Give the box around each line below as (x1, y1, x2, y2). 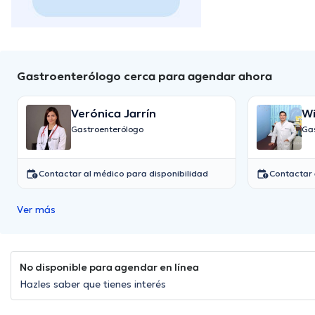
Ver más (17, 203, 56, 217)
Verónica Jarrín (71, 106, 156, 121)
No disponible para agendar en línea (20, 261, 199, 274)
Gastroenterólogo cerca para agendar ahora (17, 69, 272, 84)
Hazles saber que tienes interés (20, 278, 166, 291)
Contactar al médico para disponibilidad (39, 168, 208, 179)
